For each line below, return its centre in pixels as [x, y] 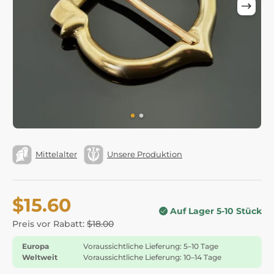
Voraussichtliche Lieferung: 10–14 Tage [152, 257]
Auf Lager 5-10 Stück [216, 211]
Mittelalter [56, 154]
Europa [35, 246]
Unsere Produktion [145, 154]
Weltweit [40, 257]
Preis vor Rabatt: [50, 224]
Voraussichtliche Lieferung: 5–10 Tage [151, 246]
